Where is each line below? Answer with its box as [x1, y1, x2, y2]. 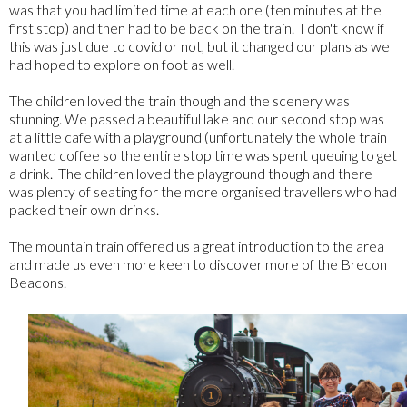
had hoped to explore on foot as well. [9, 55, 237, 73]
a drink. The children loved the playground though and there [9, 164, 372, 182]
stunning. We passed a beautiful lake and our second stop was [9, 109, 384, 127]
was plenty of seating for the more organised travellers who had [9, 182, 397, 200]
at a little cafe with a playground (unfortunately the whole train [9, 127, 387, 145]
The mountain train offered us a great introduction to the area [9, 236, 384, 254]
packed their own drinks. [9, 200, 159, 218]
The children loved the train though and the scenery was [9, 91, 350, 109]
